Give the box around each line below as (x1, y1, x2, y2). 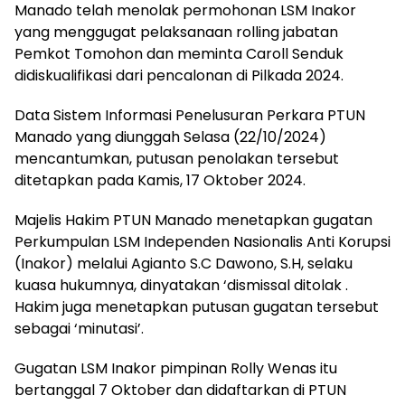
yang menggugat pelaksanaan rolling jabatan (14, 22, 338, 42)
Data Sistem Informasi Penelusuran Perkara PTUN (14, 105, 365, 126)
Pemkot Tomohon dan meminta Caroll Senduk (14, 43, 344, 64)
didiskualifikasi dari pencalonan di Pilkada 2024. (14, 65, 344, 86)
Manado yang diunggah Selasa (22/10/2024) (14, 127, 326, 147)
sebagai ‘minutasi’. (14, 318, 144, 339)
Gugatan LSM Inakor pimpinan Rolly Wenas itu (14, 358, 337, 379)
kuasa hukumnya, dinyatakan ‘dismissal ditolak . (14, 275, 348, 296)
